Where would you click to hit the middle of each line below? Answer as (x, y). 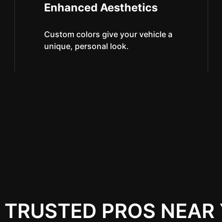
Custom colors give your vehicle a (108, 34)
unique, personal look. (86, 46)
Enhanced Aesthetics (101, 7)
